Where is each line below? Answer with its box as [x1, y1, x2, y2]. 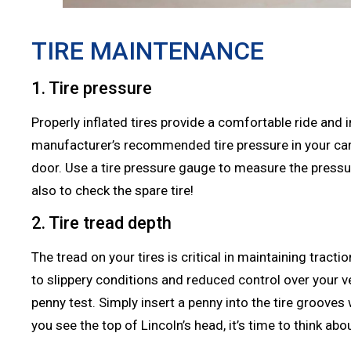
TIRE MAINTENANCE [31, 36, 264, 67]
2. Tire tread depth [31, 213, 172, 233]
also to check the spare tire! [31, 183, 194, 199]
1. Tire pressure [31, 78, 156, 99]
